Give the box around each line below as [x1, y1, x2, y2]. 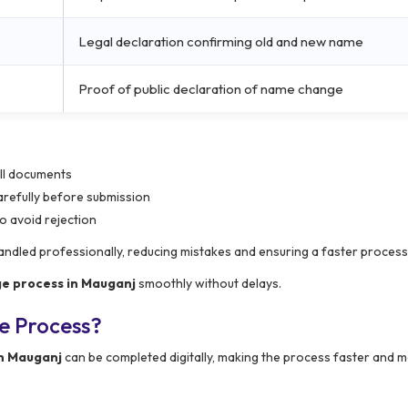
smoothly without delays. [136, 274, 281, 291]
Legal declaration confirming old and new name [78, 32, 363, 50]
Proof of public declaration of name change [78, 79, 343, 97]
